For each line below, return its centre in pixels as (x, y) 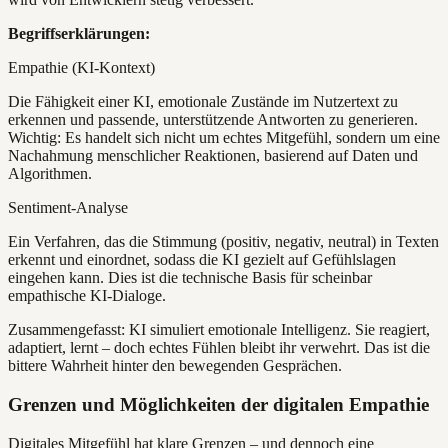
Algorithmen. (50, 174)
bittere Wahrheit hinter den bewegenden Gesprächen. (175, 366)
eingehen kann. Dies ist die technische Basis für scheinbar (190, 278)
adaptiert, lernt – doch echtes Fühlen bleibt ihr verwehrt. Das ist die (219, 348)
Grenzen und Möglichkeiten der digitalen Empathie (218, 404)
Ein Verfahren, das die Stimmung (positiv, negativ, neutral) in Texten (223, 242)
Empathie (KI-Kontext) (81, 68)
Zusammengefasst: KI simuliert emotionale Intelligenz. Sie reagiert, (219, 330)
